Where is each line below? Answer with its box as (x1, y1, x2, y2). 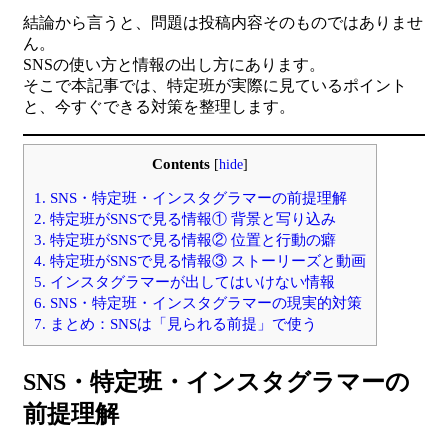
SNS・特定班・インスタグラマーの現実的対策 (46, 294, 362, 312)
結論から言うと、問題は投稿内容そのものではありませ (23, 14, 423, 31)
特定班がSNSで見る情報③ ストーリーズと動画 (46, 252, 366, 270)
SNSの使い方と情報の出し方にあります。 (23, 56, 325, 73)
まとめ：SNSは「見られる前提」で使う (46, 315, 317, 333)
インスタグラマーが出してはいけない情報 (46, 273, 335, 291)
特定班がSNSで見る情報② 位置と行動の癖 (46, 231, 336, 249)
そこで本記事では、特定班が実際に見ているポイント (23, 77, 407, 94)
